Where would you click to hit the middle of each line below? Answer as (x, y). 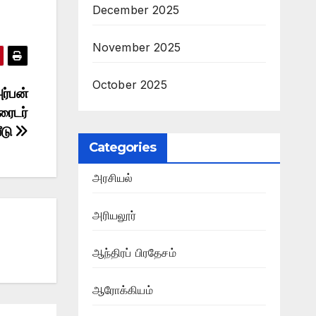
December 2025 (136, 10)
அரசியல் (113, 178)
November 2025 (136, 47)
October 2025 (129, 85)
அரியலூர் (114, 215)
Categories (122, 147)
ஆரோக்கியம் (122, 290)
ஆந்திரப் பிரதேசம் (134, 253)
